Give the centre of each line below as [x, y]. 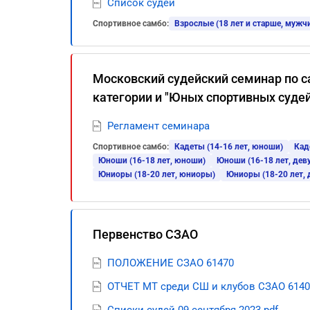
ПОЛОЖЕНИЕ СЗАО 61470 [171, 263]
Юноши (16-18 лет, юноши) [152, 161]
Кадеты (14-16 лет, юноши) [229, 147]
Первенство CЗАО [145, 234]
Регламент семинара [158, 126]
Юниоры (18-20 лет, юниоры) [157, 174]
